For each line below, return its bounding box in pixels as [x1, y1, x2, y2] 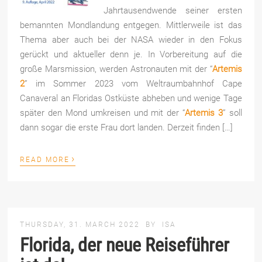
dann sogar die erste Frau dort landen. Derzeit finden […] [20, 122, 233, 133]
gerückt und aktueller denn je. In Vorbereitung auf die [20, 49, 242, 60]
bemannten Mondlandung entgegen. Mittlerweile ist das [20, 19, 242, 30]
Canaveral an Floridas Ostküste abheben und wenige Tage [20, 92, 242, 104]
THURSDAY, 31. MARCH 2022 [20, 220, 143, 229]
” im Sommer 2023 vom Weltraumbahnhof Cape [25, 78, 242, 89]
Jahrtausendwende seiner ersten [104, 5, 242, 16]
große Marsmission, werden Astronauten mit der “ [20, 63, 212, 74]
